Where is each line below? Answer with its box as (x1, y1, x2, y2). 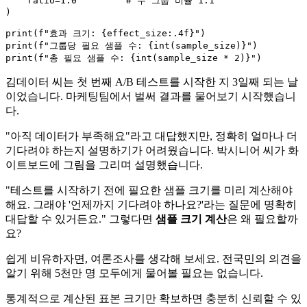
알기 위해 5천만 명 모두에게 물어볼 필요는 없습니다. (5, 267, 263, 279)
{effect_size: (101, 28, 173, 38)
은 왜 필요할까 (227, 213, 298, 225)
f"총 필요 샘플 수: (38, 53, 130, 63)
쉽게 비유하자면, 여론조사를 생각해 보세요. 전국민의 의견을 (5, 253, 302, 265)
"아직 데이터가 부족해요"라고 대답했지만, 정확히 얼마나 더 (5, 130, 297, 142)
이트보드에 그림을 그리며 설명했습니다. (5, 159, 203, 171)
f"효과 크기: (38, 28, 101, 38)
